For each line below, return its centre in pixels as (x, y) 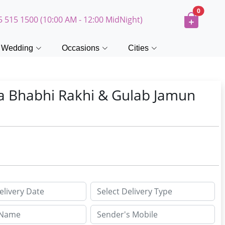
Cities (138, 48)
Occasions (81, 48)
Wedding (17, 48)
